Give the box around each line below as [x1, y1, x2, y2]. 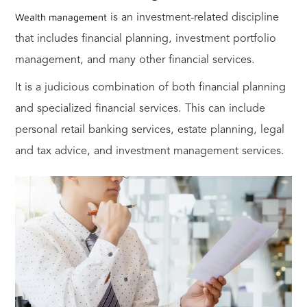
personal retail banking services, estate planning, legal [14, 124, 284, 136]
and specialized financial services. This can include [14, 103, 265, 114]
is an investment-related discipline [106, 12, 279, 23]
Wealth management [14, 10, 107, 23]
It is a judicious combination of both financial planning [14, 82, 286, 93]
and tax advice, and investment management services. [14, 145, 288, 157]
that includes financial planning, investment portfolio [14, 33, 276, 45]
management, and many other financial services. [14, 54, 255, 66]
